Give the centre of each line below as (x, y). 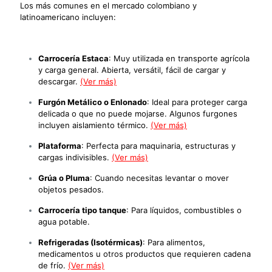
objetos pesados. (71, 189)
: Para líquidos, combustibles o (184, 210)
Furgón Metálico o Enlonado (93, 102)
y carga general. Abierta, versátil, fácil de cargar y (132, 70)
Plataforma (60, 145)
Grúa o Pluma (64, 178)
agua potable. (64, 221)
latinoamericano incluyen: (68, 17)
